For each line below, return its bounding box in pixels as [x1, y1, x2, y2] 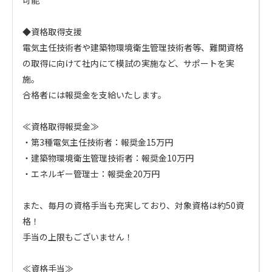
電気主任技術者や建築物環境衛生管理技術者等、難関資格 [22, 41, 243, 53]
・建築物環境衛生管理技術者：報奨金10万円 [22, 152, 194, 164]
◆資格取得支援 [22, 25, 82, 38]
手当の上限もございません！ [22, 231, 133, 243]
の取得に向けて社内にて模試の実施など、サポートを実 [22, 57, 234, 69]
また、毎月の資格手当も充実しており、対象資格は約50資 [22, 199, 244, 211]
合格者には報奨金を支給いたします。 [22, 89, 166, 101]
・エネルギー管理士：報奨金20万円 [22, 168, 160, 180]
